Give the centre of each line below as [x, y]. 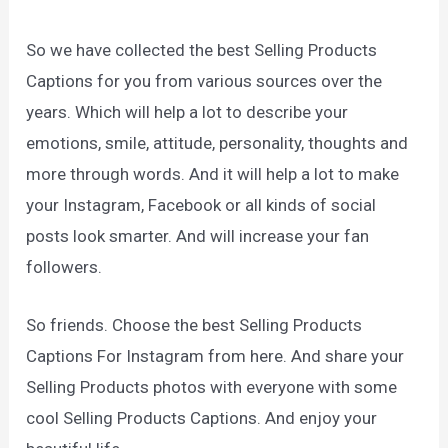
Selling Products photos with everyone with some [212, 386]
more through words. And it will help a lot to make [213, 173]
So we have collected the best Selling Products [202, 49]
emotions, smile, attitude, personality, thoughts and [217, 142]
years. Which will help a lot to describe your [187, 111]
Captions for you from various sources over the [204, 80]
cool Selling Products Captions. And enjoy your [202, 417]
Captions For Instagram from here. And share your [215, 355]
